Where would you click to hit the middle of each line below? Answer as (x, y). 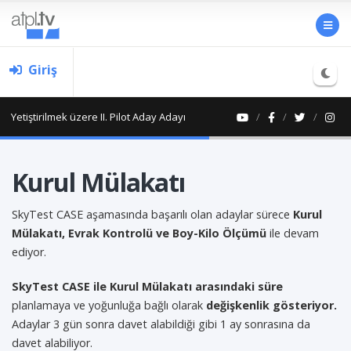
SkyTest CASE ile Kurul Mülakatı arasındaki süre (147, 286)
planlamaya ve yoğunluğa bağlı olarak (109, 305)
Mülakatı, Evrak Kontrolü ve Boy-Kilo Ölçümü (139, 233)
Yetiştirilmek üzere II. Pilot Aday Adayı (98, 117)
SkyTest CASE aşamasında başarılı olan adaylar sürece (152, 214)
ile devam (293, 233)
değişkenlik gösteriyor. (271, 305)
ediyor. (29, 252)
